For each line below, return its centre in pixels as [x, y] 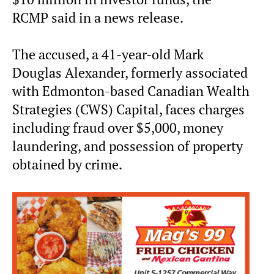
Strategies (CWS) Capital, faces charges [128, 109]
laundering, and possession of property [128, 146]
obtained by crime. [67, 164]
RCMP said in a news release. [99, 17]
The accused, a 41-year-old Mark [108, 54]
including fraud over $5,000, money [118, 128]
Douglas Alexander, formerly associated [130, 72]
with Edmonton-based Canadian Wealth [131, 91]
